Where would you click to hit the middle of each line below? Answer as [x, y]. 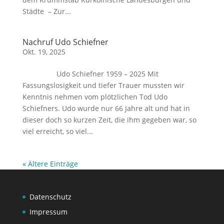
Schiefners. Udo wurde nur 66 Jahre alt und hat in [106, 108]
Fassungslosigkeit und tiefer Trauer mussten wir [103, 85]
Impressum [48, 212]
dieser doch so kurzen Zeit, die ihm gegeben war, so [109, 120]
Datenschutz [50, 197]
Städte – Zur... [46, 11]
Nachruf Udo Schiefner [65, 42]
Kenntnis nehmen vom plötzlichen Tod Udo [95, 97]
